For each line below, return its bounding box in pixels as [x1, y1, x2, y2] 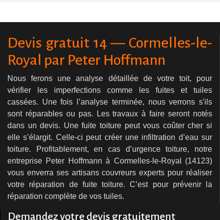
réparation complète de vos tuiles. [7, 192, 124, 200]
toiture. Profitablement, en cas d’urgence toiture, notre [7, 144, 212, 153]
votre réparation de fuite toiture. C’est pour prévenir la [7, 180, 212, 189]
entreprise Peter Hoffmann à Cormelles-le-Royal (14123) [7, 156, 212, 165]
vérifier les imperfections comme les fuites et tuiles [7, 85, 212, 94]
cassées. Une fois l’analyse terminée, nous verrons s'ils [7, 97, 212, 106]
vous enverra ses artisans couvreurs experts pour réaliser [7, 168, 212, 177]
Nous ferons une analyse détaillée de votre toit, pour [7, 74, 212, 82]
